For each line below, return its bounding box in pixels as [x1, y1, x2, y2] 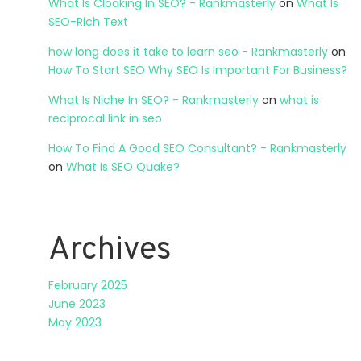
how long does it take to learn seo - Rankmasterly [48, 43, 328, 60]
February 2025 [48, 276, 127, 293]
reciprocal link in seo [48, 110, 162, 127]
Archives [48, 230, 172, 271]
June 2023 [48, 295, 106, 312]
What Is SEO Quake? [66, 158, 180, 175]
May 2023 [48, 313, 102, 330]
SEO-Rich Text [48, 13, 128, 30]
